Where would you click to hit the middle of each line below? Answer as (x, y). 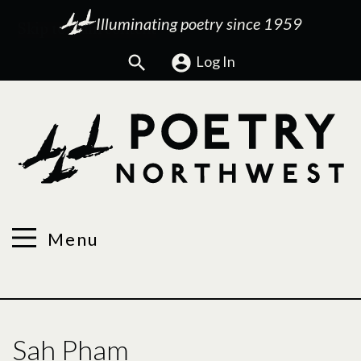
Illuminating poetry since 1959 (199, 23)
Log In (216, 61)
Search (172, 60)
